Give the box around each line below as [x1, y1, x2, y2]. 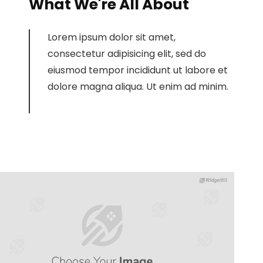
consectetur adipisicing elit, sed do [48, 47, 207, 60]
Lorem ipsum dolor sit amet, [48, 31, 176, 44]
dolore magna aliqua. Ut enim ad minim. [48, 80, 229, 93]
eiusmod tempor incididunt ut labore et [48, 63, 228, 77]
